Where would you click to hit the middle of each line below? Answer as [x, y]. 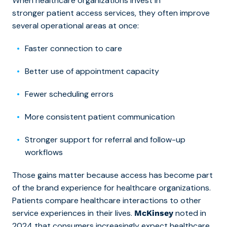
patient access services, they [100, 13]
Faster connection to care [73, 48]
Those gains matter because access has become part [112, 175]
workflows [44, 152]
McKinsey [154, 213]
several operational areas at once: [75, 25]
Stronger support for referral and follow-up [105, 139]
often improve [183, 13]
